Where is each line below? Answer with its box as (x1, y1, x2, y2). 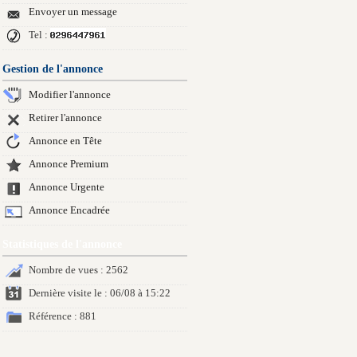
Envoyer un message (29, 6, 117, 18)
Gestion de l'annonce (2, 62, 103, 75)
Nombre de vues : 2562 (29, 265, 128, 276)
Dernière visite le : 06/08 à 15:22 (29, 288, 171, 299)
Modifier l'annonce (29, 89, 111, 100)
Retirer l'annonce (29, 112, 102, 124)
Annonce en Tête (29, 135, 102, 147)
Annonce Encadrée (29, 205, 110, 216)
